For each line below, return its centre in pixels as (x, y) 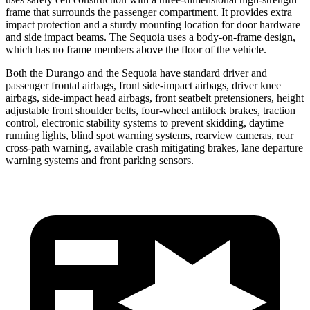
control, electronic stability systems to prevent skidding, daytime (145, 122)
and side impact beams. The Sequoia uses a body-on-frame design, (151, 37)
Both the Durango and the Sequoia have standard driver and (136, 73)
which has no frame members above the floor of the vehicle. (136, 49)
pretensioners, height (259, 98)
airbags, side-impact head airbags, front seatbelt (110, 98)
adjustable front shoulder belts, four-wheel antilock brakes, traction (151, 110)
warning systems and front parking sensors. (100, 160)
